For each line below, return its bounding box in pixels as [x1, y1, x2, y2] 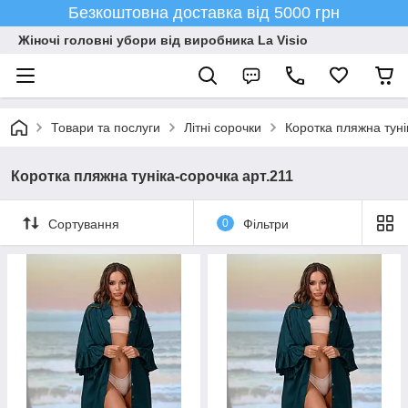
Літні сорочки [184, 120, 261, 135]
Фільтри [242, 216, 289, 231]
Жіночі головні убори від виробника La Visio [18, 33, 308, 47]
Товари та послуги [51, 120, 160, 135]
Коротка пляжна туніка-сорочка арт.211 [11, 168, 293, 184]
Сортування [48, 216, 119, 231]
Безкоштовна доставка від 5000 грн [68, 4, 340, 22]
